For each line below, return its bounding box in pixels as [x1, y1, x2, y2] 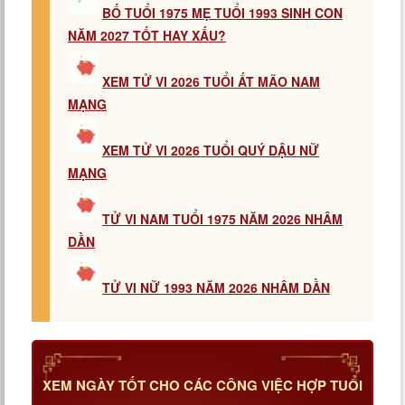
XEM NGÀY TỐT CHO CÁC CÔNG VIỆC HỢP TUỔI [42, 375, 363, 395]
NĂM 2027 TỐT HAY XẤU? [68, 26, 226, 44]
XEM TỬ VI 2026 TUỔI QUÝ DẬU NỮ [102, 141, 319, 159]
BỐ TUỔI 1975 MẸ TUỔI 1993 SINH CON [102, 4, 343, 22]
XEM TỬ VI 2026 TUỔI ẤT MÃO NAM [102, 72, 320, 90]
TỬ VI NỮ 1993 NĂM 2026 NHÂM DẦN [102, 278, 330, 297]
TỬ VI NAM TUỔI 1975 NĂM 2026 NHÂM [102, 210, 343, 228]
